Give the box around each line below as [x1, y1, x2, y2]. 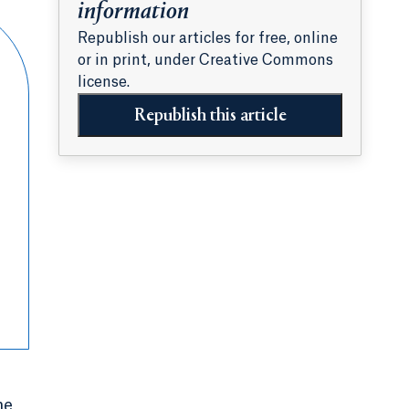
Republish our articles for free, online [78, 31, 338, 47]
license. [78, 75, 130, 90]
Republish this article [133, 107, 287, 126]
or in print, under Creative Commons [78, 53, 333, 68]
